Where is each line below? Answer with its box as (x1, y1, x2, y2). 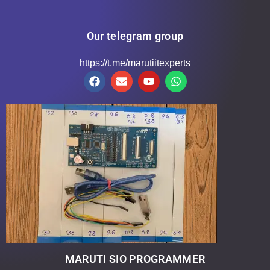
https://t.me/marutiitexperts (80, 58, 190, 69)
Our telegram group (86, 30, 184, 43)
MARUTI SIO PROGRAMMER (64, 253, 206, 266)
